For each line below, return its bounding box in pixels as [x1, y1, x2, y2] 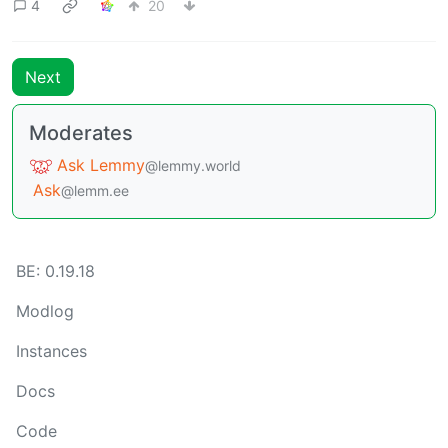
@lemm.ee [61, 182, 129, 200]
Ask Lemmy [57, 154, 145, 175]
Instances [16, 341, 87, 362]
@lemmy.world [145, 156, 241, 174]
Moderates [29, 120, 133, 145]
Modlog [16, 301, 74, 322]
